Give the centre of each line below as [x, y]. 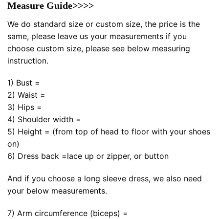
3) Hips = [25, 107]
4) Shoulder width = [44, 120]
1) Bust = [24, 83]
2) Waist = [26, 95]
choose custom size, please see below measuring [99, 48]
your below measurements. [57, 191]
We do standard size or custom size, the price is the [104, 24]
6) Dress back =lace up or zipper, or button [88, 156]
